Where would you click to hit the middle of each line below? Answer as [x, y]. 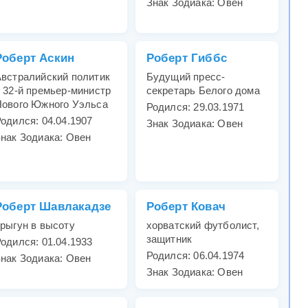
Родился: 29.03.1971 [195, 107]
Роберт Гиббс [187, 58]
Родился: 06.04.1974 [195, 256]
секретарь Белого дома [203, 91]
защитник [169, 239]
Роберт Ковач [186, 207]
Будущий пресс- [186, 77]
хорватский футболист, [202, 225]
